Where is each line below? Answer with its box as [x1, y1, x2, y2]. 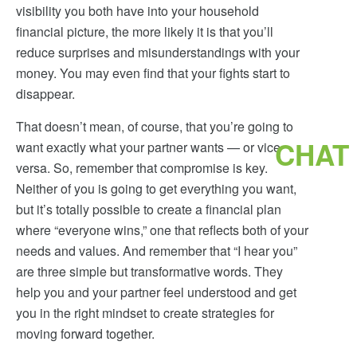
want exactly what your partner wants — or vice [16, 138, 280, 156]
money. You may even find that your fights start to [16, 64, 290, 82]
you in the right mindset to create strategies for [16, 304, 274, 322]
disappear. [16, 84, 75, 103]
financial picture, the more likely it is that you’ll [16, 22, 273, 41]
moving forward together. [16, 324, 155, 343]
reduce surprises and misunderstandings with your [16, 43, 300, 61]
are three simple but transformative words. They [16, 262, 283, 280]
